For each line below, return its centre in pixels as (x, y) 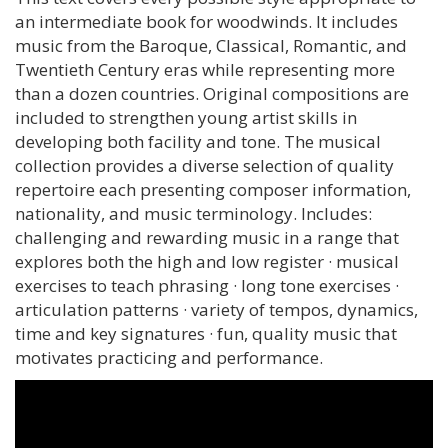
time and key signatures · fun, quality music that (206, 334)
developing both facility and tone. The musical (198, 142)
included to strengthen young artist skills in (186, 118)
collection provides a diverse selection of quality (204, 166)
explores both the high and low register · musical (207, 262)
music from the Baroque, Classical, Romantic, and (211, 46)
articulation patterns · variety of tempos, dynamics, (216, 310)
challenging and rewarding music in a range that (207, 238)
